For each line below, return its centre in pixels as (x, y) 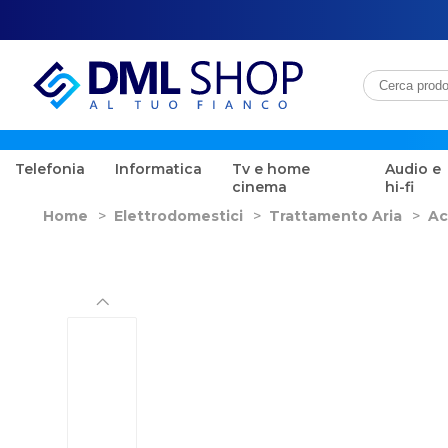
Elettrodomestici (178, 216)
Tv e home (271, 169)
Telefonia (50, 169)
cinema (259, 187)
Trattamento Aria (335, 216)
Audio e (412, 169)
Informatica (158, 169)
